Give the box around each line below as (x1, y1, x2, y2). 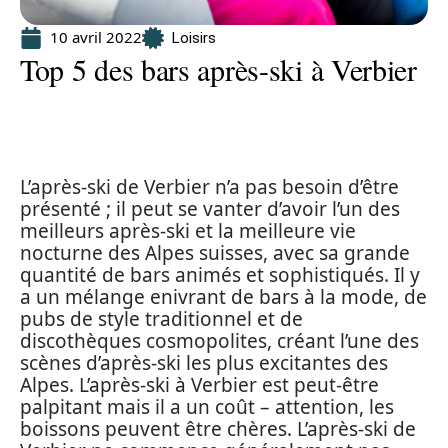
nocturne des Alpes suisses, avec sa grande (20, 240, 410, 266)
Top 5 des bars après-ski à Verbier (20, 49, 417, 89)
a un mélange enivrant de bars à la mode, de (20, 284, 427, 310)
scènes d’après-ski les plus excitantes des (20, 350, 388, 376)
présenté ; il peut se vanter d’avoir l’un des (20, 196, 400, 222)
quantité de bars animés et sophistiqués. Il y (20, 262, 420, 288)
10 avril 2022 (50, 27, 142, 47)
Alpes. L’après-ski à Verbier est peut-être (20, 372, 379, 398)
